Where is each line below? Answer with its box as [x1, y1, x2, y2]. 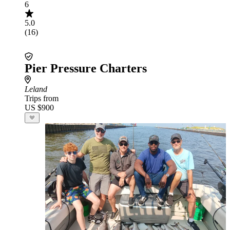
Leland [25, 85, 47, 93]
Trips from [25, 94, 59, 103]
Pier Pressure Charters [25, 62, 147, 75]
